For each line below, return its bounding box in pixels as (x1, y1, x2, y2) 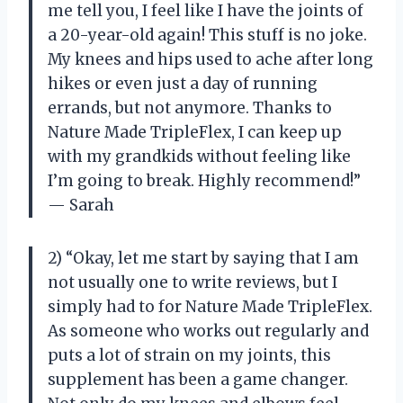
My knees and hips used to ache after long (48, 49, 373, 69)
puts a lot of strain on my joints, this (48, 345, 331, 365)
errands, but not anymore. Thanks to (48, 97, 332, 118)
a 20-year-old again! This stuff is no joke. (48, 24, 367, 45)
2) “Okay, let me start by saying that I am (48, 247, 359, 268)
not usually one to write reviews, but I (48, 272, 337, 292)
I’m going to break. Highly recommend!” (48, 170, 361, 191)
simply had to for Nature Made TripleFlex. (48, 296, 372, 317)
